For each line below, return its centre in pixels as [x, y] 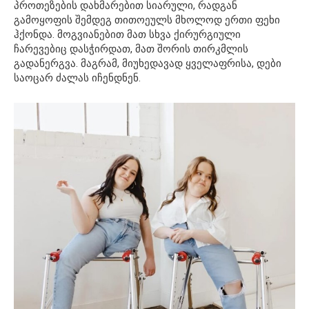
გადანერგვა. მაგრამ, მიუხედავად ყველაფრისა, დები [148, 64]
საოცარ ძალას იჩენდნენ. [77, 78]
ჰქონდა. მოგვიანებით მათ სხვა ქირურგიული [127, 35]
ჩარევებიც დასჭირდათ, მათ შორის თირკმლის [131, 49]
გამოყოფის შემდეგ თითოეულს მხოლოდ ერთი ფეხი [147, 20]
